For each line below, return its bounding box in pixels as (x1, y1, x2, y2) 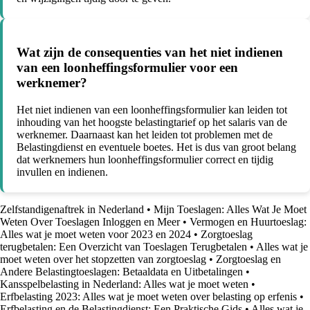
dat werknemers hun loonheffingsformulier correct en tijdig (17, 154, 273, 166)
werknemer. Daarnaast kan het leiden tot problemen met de (17, 129, 273, 141)
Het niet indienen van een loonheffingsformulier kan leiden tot (17, 104, 287, 116)
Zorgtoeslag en (216, 253, 281, 266)
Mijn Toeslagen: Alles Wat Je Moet (154, 203, 307, 216)
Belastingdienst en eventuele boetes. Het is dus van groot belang (17, 141, 296, 154)
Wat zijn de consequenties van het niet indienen (17, 45, 283, 60)
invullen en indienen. (17, 166, 108, 179)
